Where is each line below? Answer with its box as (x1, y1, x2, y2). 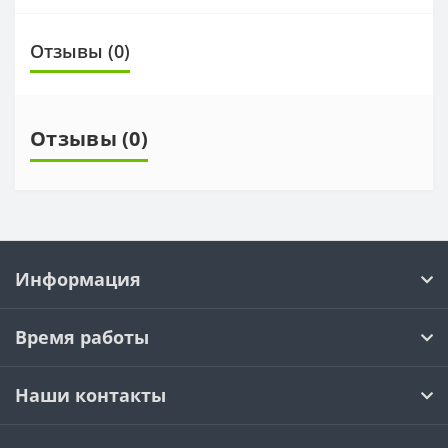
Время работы (15, 325, 149, 350)
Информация (15, 267, 141, 292)
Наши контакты (15, 383, 166, 408)
